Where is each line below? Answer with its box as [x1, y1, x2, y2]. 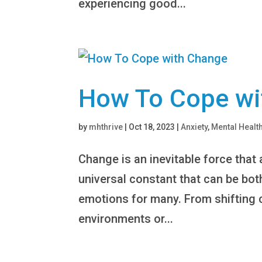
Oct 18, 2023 [129, 122, 175, 132]
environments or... [78, 211, 174, 226]
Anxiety [181, 122, 208, 132]
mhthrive [89, 122, 123, 132]
